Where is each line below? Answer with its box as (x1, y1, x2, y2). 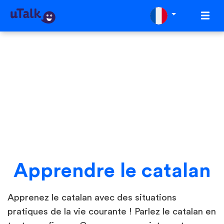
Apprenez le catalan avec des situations (7, 193, 176, 203)
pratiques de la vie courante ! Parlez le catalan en (7, 207, 216, 217)
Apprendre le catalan (13, 161, 211, 181)
